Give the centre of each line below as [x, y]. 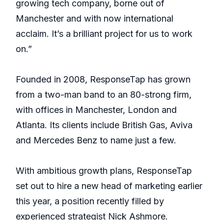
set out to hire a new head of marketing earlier [109, 186]
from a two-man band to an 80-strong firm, [104, 95]
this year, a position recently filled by [90, 201]
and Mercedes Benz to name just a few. [96, 140]
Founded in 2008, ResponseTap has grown [103, 80]
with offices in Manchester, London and [96, 110]
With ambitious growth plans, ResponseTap [104, 171]
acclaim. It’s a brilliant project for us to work [104, 34]
